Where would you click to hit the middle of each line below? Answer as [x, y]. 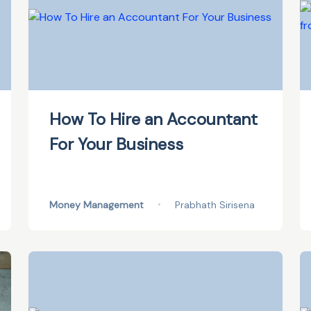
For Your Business [116, 144]
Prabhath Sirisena [215, 205]
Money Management [96, 205]
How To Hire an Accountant [153, 119]
